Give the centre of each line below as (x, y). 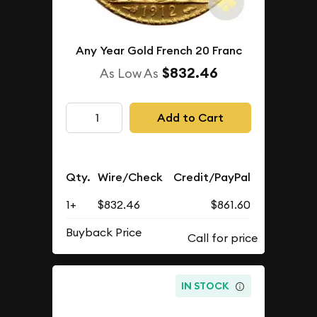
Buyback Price (104, 232)
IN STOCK (206, 286)
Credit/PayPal (212, 177)
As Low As (129, 73)
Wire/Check (131, 177)
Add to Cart (190, 117)
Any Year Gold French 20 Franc (158, 50)
